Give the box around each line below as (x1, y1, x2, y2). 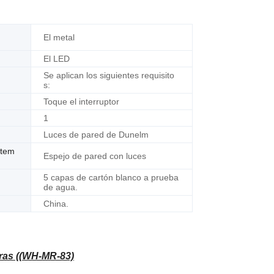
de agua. (43, 182, 78, 192)
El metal (43, 32, 75, 42)
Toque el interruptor (43, 97, 119, 106)
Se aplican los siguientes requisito (43, 70, 174, 80)
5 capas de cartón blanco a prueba (43, 172, 179, 182)
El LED (43, 54, 70, 64)
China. (43, 199, 68, 209)
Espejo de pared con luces (43, 151, 146, 161)
